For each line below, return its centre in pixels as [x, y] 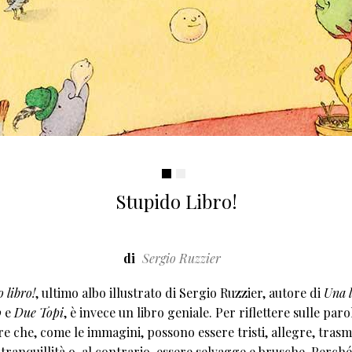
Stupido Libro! [176, 201]
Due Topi [37, 312]
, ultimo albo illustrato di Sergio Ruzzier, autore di [180, 292]
